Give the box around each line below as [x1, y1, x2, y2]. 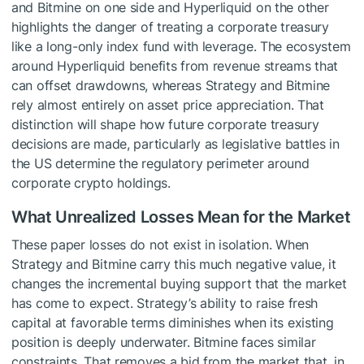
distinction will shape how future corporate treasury [11, 116, 319, 133]
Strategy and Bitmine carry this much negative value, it [11, 256, 336, 273]
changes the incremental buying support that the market [11, 275, 347, 292]
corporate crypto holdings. [11, 175, 171, 192]
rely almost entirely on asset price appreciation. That [11, 97, 324, 114]
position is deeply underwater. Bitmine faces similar [11, 334, 316, 351]
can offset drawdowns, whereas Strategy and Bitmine [11, 77, 331, 94]
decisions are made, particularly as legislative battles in [11, 136, 340, 153]
